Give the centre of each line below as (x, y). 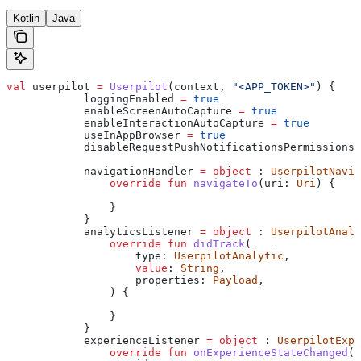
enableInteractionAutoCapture (139, 122)
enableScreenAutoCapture (122, 110)
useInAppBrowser (97, 135)
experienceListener (106, 340)
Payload (235, 280)
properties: (110, 280)
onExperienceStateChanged (268, 352)
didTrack (216, 243)
